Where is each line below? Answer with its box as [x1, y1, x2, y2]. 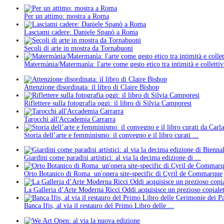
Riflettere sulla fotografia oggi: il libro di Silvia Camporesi [24, 99, 191, 107]
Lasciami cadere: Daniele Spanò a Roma [24, 28, 138, 36]
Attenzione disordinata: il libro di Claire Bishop [24, 83, 159, 91]
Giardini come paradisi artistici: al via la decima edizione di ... [24, 154, 201, 162]
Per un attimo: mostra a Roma [24, 12, 109, 20]
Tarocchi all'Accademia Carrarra [24, 115, 115, 123]
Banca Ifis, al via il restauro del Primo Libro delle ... [24, 202, 174, 210]
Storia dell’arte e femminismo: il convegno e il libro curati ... [24, 131, 198, 139]
